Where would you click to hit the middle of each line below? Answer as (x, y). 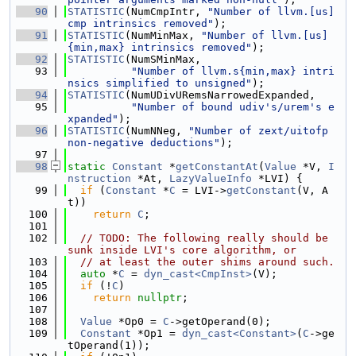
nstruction (99, 178)
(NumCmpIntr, (166, 12)
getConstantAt (217, 166)
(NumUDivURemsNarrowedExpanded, (220, 95)
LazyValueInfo (211, 178)
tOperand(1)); (109, 345)
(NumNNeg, (157, 131)
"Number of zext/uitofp (258, 131)
